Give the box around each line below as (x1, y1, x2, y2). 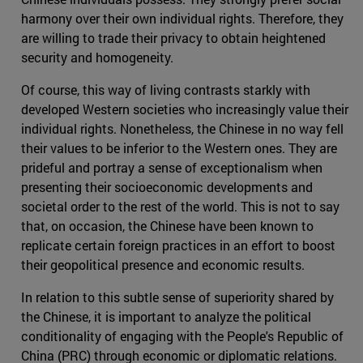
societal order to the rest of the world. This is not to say (21, 197, 340, 215)
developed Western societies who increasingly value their (21, 100, 348, 117)
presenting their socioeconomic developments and (21, 177, 313, 195)
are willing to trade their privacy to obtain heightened (21, 28, 326, 46)
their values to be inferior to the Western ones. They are (21, 139, 337, 156)
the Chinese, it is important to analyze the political (21, 307, 311, 325)
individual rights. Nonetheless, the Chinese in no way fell (21, 119, 344, 137)
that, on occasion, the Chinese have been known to (21, 216, 314, 234)
